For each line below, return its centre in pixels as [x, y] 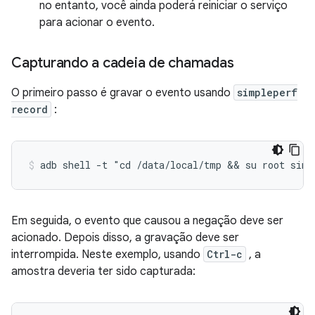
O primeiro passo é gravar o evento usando [122, 93]
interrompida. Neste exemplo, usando [107, 255]
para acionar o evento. [97, 22]
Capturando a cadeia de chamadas [123, 63]
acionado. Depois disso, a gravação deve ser [125, 238]
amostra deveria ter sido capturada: [103, 271]
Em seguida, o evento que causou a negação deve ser [147, 221]
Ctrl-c [225, 254]
